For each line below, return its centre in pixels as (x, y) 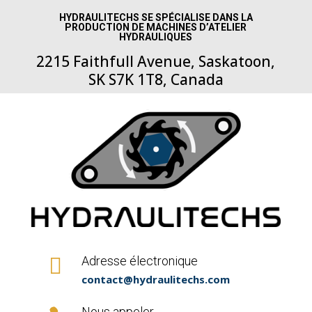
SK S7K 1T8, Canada (156, 79)
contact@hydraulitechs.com (155, 279)
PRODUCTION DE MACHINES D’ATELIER (156, 27)
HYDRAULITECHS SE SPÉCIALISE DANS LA (156, 17)
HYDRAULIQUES (156, 37)
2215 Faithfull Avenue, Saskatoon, (156, 61)
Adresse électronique (139, 260)
